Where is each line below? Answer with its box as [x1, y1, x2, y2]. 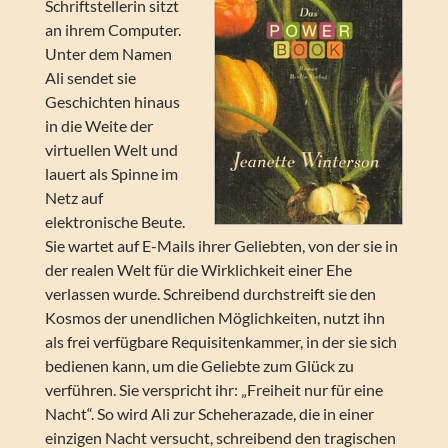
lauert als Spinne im [44, 164, 178, 184]
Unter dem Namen [44, 44, 172, 64]
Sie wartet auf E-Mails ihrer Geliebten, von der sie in [44, 236, 398, 256]
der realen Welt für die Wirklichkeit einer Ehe [44, 260, 352, 280]
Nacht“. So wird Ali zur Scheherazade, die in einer [44, 404, 374, 424]
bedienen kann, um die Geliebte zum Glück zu [44, 356, 354, 376]
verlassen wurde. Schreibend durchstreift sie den [44, 284, 376, 304]
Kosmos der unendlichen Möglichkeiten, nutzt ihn [44, 308, 385, 328]
